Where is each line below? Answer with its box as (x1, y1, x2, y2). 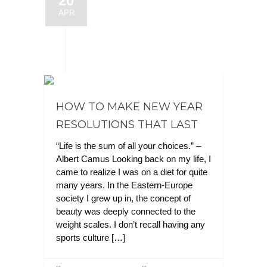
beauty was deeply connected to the (56, 206, 195, 216)
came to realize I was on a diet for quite (56, 167, 207, 177)
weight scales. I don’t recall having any (56, 219, 205, 229)
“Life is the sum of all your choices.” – (56, 141, 201, 151)
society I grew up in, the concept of (56, 193, 191, 203)
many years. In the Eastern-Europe (56, 180, 193, 190)
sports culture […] (56, 232, 125, 243)
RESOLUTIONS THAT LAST (56, 118, 198, 131)
